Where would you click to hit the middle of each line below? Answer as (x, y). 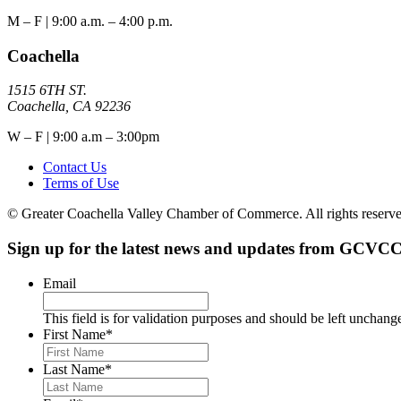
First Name (74, 334)
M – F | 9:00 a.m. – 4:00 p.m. (90, 21)
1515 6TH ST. (47, 90)
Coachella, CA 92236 (69, 107)
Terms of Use (81, 183)
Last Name (74, 369)
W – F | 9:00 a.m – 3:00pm (83, 137)
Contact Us (75, 167)
